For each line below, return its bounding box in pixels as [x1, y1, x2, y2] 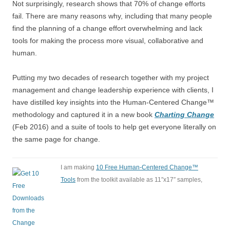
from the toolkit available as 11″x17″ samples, [75, 176, 202, 183]
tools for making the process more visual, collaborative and [12, 36, 203, 45]
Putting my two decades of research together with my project [12, 73, 209, 82]
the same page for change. [12, 135, 100, 143]
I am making [61, 163, 96, 171]
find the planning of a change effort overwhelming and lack [12, 24, 202, 32]
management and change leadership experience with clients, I [12, 85, 214, 94]
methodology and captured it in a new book [12, 110, 155, 119]
